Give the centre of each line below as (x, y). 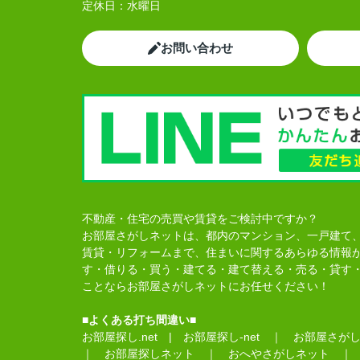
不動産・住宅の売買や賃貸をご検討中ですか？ (200, 219)
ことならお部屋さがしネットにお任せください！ (206, 286)
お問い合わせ (197, 48)
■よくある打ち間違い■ (139, 320)
